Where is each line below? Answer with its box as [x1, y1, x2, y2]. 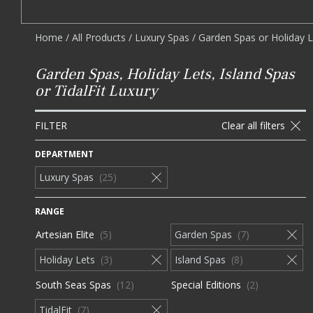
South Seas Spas [36, 278, 111, 292]
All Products [72, 31, 126, 44]
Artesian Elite [36, 228, 94, 242]
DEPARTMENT [35, 148, 94, 161]
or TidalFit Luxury [35, 81, 158, 101]
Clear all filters [221, 119, 285, 133]
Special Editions [170, 278, 241, 292]
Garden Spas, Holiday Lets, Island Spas [35, 64, 295, 84]
